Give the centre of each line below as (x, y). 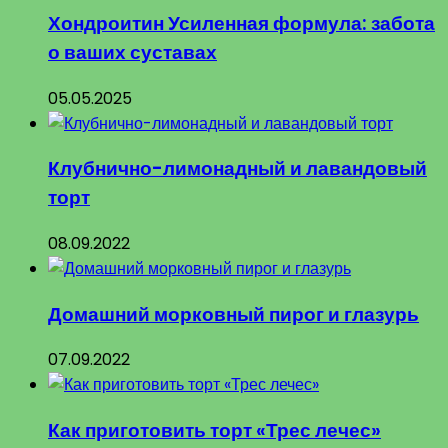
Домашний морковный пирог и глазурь (233, 314)
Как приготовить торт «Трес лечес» (214, 431)
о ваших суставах (132, 52)
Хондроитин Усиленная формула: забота (241, 23)
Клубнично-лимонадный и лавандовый (237, 169)
